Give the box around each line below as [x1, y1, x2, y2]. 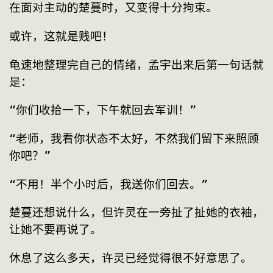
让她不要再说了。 [9, 223, 102, 236]
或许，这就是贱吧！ [9, 30, 113, 43]
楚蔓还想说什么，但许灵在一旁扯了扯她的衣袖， [9, 206, 264, 219]
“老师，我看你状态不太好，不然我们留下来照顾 [9, 132, 259, 145]
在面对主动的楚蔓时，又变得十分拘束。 [9, 1, 218, 15]
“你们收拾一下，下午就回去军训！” [9, 104, 196, 117]
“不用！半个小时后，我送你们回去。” [9, 177, 208, 191]
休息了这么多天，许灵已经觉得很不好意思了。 [9, 251, 252, 264]
